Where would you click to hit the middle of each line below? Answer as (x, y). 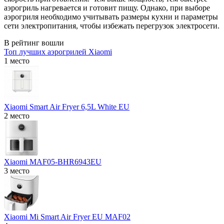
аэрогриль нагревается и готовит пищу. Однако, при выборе (107, 7)
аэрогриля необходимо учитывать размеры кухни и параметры (111, 16)
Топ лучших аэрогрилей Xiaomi (58, 51)
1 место (17, 60)
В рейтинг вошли (34, 42)
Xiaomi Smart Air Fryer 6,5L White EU (67, 106)
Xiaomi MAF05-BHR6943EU (53, 161)
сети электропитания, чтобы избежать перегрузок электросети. (112, 25)
